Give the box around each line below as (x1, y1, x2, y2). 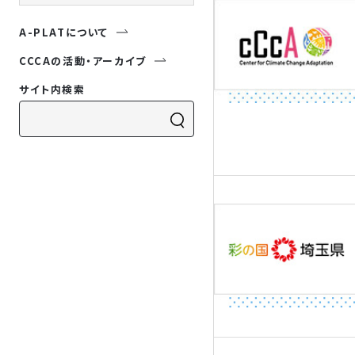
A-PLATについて (19, 25, 109, 40)
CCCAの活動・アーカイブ (19, 53, 147, 68)
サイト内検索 (19, 82, 86, 97)
